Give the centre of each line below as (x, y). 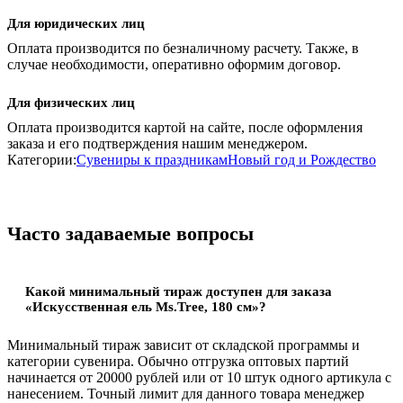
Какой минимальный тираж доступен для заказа (179, 291)
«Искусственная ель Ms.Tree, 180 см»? (146, 306)
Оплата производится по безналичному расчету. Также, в (183, 48)
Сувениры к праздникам (152, 159)
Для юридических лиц (76, 23)
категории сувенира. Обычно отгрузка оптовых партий (178, 361)
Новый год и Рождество (302, 159)
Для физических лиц (71, 102)
